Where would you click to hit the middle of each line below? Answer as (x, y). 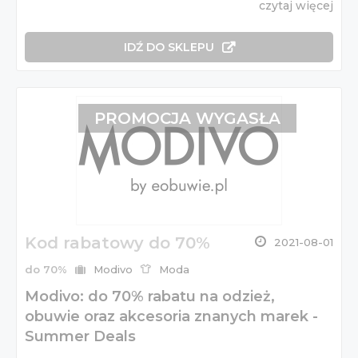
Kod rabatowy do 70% (117, 243)
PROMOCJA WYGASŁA (187, 118)
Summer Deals (80, 336)
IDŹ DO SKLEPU (169, 47)
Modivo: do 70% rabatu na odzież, (150, 296)
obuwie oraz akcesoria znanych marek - (171, 316)
